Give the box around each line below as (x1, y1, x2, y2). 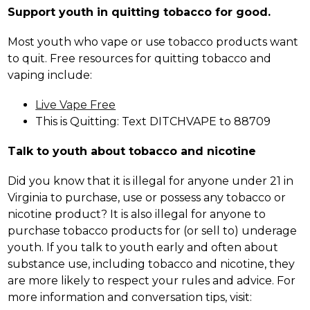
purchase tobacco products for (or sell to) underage (8, 224, 298, 237)
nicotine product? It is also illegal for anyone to (8, 207, 266, 221)
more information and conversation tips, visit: (8, 290, 253, 304)
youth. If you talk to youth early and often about (8, 240, 279, 254)
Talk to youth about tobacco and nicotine (8, 144, 257, 158)
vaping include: (8, 68, 93, 82)
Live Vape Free (35, 98, 116, 111)
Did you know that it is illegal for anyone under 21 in (8, 174, 294, 188)
